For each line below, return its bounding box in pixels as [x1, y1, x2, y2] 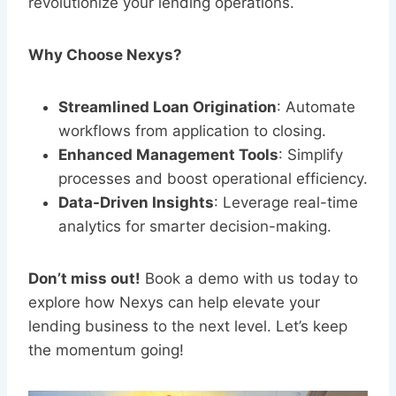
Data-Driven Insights [58, 194, 214, 211]
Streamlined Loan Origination [58, 98, 277, 116]
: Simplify [278, 146, 343, 164]
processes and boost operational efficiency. [58, 170, 368, 187]
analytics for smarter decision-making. [58, 217, 331, 235]
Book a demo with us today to [141, 270, 358, 287]
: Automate [277, 98, 355, 116]
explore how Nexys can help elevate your [28, 293, 320, 311]
